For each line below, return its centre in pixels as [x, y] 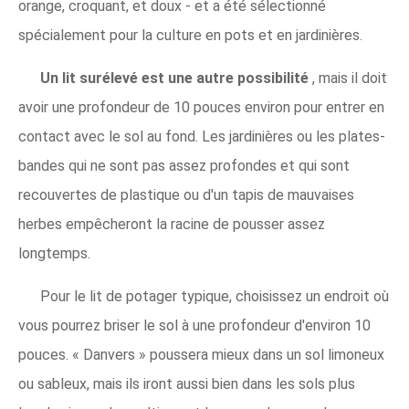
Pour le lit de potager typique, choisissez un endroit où [215, 297]
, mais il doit [350, 79]
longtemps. [54, 254]
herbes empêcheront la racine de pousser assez [172, 225]
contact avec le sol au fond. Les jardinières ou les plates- [202, 137]
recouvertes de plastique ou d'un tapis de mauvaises [186, 195]
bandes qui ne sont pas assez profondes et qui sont [184, 166]
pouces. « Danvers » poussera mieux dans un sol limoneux [201, 355]
